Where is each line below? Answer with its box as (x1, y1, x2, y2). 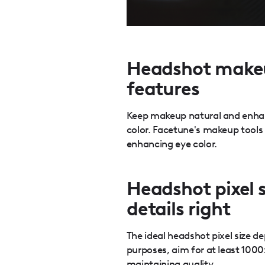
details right (126, 198, 230, 221)
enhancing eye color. (126, 137, 217, 150)
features (126, 77, 199, 100)
